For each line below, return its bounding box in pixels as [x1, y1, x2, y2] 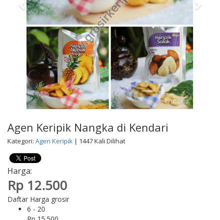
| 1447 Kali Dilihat [73, 137, 125, 146]
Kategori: [7, 137, 35, 146]
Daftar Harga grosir [7, 194, 69, 204]
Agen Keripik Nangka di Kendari [7, 120, 168, 135]
